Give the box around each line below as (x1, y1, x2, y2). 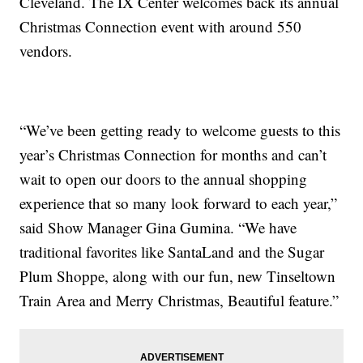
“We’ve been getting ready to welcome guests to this (19, 120, 341, 141)
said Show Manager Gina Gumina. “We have (19, 217, 297, 238)
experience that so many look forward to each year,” (19, 193, 338, 214)
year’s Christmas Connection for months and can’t (19, 144, 327, 165)
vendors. (19, 41, 73, 62)
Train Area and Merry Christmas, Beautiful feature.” (19, 290, 340, 311)
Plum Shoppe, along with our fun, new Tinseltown (19, 266, 336, 287)
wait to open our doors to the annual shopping (19, 169, 308, 190)
